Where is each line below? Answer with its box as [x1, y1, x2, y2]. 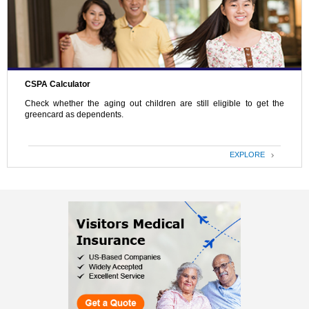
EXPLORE [229, 150, 271, 159]
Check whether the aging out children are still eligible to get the [25, 99, 284, 109]
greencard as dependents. [25, 110, 123, 120]
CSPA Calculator [25, 79, 90, 90]
